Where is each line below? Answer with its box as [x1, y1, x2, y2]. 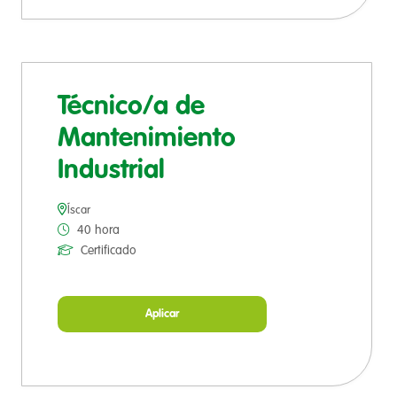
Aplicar [145, 308, 179, 321]
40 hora [77, 224, 120, 237]
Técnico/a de [58, 94, 205, 121]
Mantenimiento [58, 126, 236, 153]
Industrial [58, 158, 165, 185]
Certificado [81, 245, 136, 258]
